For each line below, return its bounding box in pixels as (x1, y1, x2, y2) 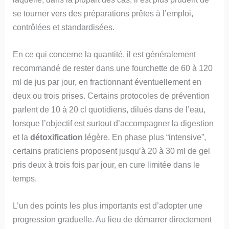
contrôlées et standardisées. (13, 22, 115, 32)
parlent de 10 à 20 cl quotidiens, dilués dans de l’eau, (13, 105, 206, 114)
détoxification (30, 132, 83, 142)
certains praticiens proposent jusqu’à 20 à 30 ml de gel (13, 146, 211, 156)
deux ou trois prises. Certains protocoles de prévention (13, 91, 210, 101)
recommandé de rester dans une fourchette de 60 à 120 (13, 63, 213, 73)
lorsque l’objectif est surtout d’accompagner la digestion (13, 119, 214, 128)
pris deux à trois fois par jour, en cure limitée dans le (13, 160, 200, 170)
